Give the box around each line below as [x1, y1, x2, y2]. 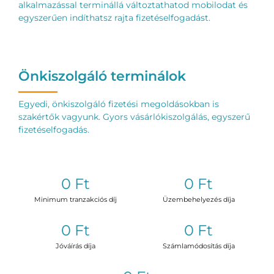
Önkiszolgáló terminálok [18, 67, 186, 85]
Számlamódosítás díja [162, 242, 235, 251]
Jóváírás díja [55, 242, 95, 251]
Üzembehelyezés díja [162, 195, 235, 204]
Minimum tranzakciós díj [34, 195, 117, 204]
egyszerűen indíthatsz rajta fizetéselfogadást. [18, 12, 210, 24]
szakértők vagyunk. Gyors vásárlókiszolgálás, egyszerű [18, 111, 250, 123]
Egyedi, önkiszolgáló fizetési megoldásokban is [18, 98, 219, 110]
